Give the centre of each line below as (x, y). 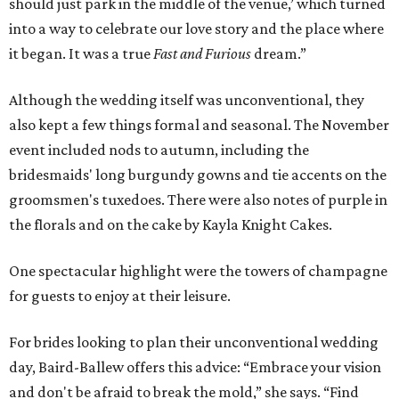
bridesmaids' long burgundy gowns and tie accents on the (198, 175)
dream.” (279, 54)
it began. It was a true (81, 54)
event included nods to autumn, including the (159, 150)
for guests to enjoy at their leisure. (120, 296)
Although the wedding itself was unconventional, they (187, 100)
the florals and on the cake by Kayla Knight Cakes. (171, 225)
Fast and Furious (202, 54)
